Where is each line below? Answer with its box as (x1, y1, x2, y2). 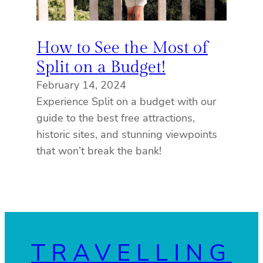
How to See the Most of (36, 38, 208, 58)
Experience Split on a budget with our (36, 95, 216, 109)
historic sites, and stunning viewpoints (36, 127, 217, 142)
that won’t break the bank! (36, 144, 161, 159)
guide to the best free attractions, (36, 111, 195, 126)
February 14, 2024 (36, 78, 126, 93)
